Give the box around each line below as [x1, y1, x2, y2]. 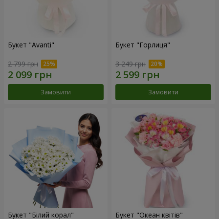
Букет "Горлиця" [115, 40, 170, 50]
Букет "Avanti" [8, 40, 54, 50]
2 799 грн [8, 59, 38, 68]
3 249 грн [115, 59, 146, 68]
